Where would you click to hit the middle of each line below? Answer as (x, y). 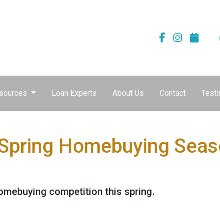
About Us (128, 93)
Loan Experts (74, 93)
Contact (172, 93)
